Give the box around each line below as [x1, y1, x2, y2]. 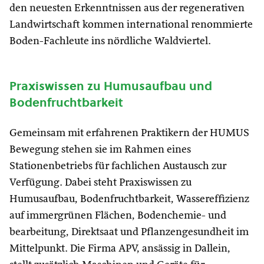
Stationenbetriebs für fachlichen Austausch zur [9, 161, 226, 171]
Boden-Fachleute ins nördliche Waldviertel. [9, 36, 211, 47]
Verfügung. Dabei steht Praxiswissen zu [9, 177, 192, 188]
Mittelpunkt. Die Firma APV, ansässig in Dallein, [9, 243, 230, 254]
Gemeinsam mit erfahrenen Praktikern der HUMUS [9, 128, 249, 138]
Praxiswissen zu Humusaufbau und [9, 78, 212, 94]
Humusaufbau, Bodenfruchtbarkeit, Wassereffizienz [9, 194, 249, 204]
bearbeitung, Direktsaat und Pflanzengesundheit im [9, 227, 249, 237]
